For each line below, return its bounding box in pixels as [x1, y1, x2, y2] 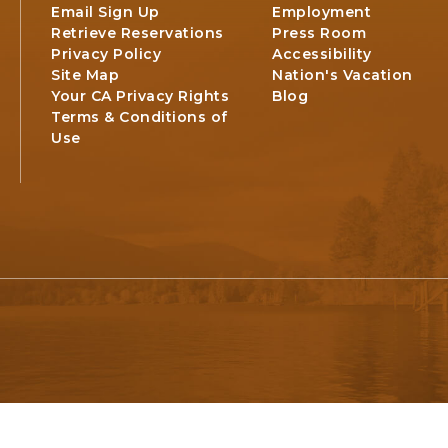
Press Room [272, 23, 367, 42]
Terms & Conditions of [51, 107, 228, 126]
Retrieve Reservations [51, 23, 224, 42]
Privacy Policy [51, 44, 162, 63]
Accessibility [272, 44, 372, 63]
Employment [272, 2, 372, 21]
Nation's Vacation [272, 65, 413, 84]
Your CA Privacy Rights [51, 86, 230, 105]
